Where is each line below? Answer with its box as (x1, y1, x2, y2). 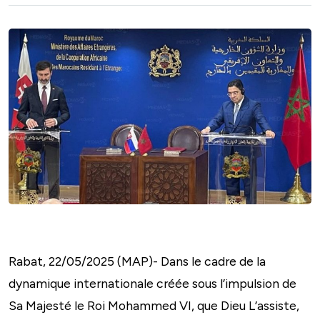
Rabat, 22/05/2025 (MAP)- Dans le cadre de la (9, 253, 266, 269)
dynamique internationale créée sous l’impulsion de (9, 275, 296, 291)
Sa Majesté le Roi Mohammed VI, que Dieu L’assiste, (9, 297, 299, 313)
